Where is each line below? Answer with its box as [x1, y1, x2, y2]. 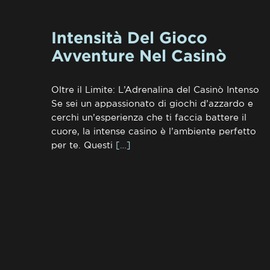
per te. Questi [51, 140, 113, 150]
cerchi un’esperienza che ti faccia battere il [51, 112, 247, 122]
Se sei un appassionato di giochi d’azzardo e [51, 98, 254, 108]
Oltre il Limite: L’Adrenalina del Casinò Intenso [51, 84, 260, 95]
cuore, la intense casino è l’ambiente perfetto [51, 126, 257, 136]
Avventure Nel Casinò [51, 46, 227, 64]
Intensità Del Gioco [51, 28, 208, 46]
